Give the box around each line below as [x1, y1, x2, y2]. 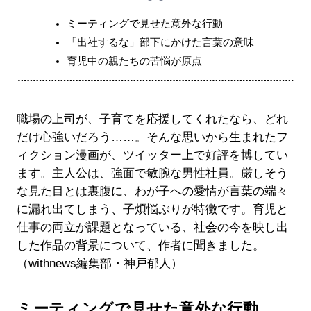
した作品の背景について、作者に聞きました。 [16, 239, 264, 253]
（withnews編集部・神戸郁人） [16, 257, 183, 271]
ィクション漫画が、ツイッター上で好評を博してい [16, 149, 288, 162]
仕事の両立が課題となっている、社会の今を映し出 [16, 221, 288, 235]
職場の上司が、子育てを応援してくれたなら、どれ [16, 112, 288, 126]
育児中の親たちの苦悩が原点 [67, 55, 202, 67]
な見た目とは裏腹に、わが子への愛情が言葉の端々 [16, 185, 288, 199]
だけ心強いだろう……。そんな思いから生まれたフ [16, 131, 288, 144]
